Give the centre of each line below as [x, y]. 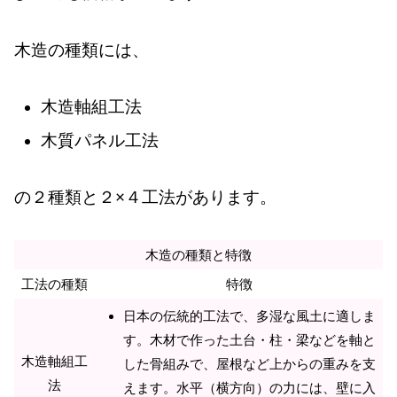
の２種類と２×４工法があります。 [145, 198]
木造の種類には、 [82, 50]
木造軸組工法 [91, 107]
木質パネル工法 [99, 140]
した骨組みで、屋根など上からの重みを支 [250, 363]
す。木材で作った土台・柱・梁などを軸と [250, 339]
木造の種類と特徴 [198, 254]
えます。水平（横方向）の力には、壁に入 [250, 387]
